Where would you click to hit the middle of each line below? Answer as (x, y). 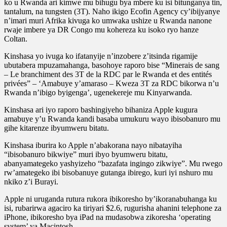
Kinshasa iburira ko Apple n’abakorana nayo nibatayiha (93, 145)
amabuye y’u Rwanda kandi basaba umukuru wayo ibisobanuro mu (112, 119)
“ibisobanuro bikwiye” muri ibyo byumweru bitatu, (86, 154)
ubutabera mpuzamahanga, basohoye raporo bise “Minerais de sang (112, 65)
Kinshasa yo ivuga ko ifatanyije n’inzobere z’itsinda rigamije (101, 56)
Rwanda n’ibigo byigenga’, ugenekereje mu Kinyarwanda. (98, 92)
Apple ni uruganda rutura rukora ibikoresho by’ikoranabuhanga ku (110, 199)
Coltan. (16, 39)
